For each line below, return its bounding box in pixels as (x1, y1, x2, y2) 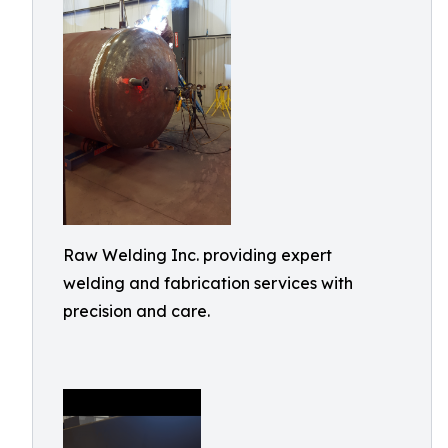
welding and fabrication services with (63, 272, 353, 293)
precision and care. (63, 300, 210, 321)
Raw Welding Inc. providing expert (63, 244, 332, 265)
